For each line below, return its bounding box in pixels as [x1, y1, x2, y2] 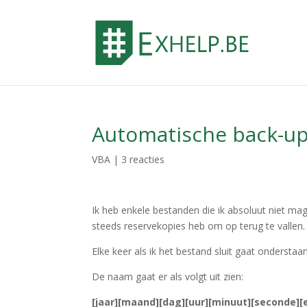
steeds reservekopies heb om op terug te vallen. [92, 219, 306, 232]
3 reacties [121, 153, 165, 166]
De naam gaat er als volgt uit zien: [92, 270, 244, 283]
